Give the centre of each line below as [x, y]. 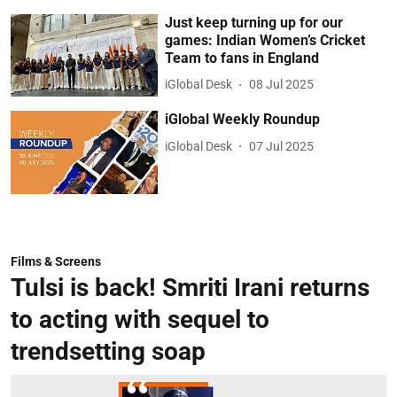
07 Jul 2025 [282, 146]
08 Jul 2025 [282, 85]
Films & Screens [56, 261]
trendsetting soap [108, 351]
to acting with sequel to [140, 319]
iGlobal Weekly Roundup [243, 120]
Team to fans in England [242, 58]
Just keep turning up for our [254, 22]
